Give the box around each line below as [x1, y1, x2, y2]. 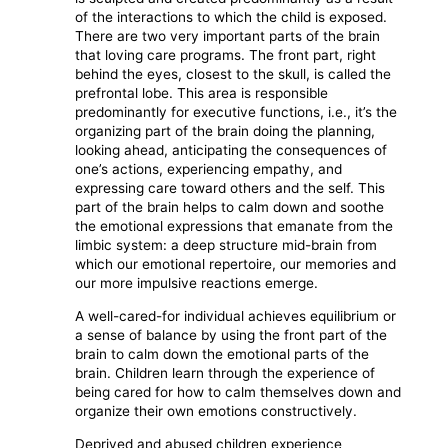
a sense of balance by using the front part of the [75, 327, 388, 344]
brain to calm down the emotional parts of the [75, 346, 370, 363]
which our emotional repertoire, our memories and [75, 256, 397, 273]
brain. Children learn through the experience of [75, 365, 376, 382]
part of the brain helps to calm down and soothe [75, 199, 385, 216]
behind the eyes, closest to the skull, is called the [75, 66, 392, 83]
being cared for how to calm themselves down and [75, 384, 402, 401]
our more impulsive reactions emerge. [75, 275, 319, 292]
